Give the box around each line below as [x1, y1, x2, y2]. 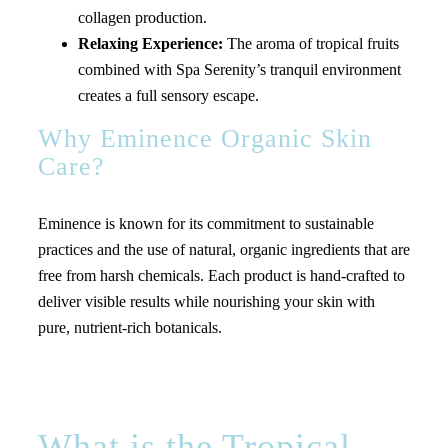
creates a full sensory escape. [77, 87, 259, 104]
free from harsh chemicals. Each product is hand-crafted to [37, 267, 405, 284]
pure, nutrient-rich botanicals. [37, 319, 222, 336]
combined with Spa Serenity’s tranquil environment [77, 61, 401, 78]
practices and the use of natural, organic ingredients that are [37, 241, 410, 258]
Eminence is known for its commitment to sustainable [37, 215, 374, 232]
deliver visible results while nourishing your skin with [37, 293, 375, 310]
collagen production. [77, 9, 207, 26]
